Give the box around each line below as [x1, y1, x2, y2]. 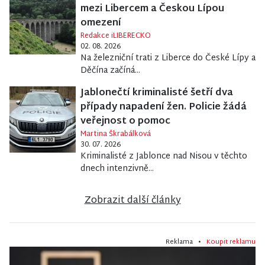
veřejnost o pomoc [80, 113, 170, 131]
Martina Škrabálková [80, 128, 151, 141]
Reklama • [166, 236, 206, 248]
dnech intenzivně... [80, 161, 154, 177]
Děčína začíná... [80, 63, 140, 79]
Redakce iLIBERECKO [80, 30, 151, 43]
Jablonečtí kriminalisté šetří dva [80, 85, 233, 102]
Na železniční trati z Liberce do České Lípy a [80, 51, 256, 66]
